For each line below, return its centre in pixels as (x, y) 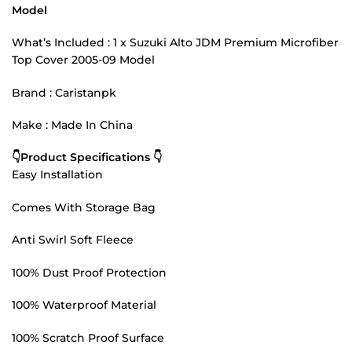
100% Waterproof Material (84, 305)
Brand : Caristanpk (64, 92)
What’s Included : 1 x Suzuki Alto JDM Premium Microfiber (175, 43)
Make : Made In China (72, 125)
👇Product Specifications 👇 (87, 158)
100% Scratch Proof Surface (88, 337)
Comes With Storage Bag (84, 207)
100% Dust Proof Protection (89, 272)
